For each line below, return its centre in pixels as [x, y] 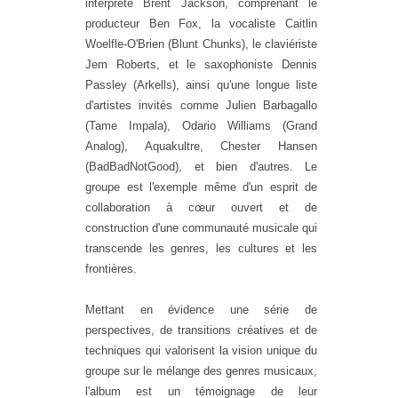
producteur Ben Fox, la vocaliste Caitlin [201, 23]
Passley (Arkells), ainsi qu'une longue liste [201, 84]
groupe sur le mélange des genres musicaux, [201, 370]
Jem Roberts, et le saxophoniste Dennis [201, 64]
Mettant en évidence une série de [201, 309]
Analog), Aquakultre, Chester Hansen [201, 146]
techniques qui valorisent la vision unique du [201, 350]
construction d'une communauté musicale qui [201, 227]
